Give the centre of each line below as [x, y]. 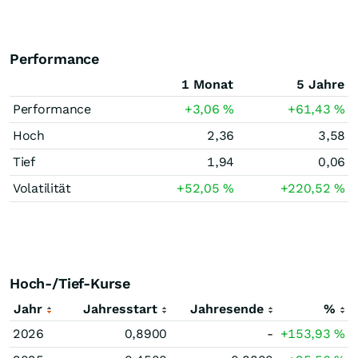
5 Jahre [320, 84]
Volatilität [42, 188]
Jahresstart [120, 309]
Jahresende [227, 309]
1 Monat [207, 84]
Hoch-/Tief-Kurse [70, 283]
